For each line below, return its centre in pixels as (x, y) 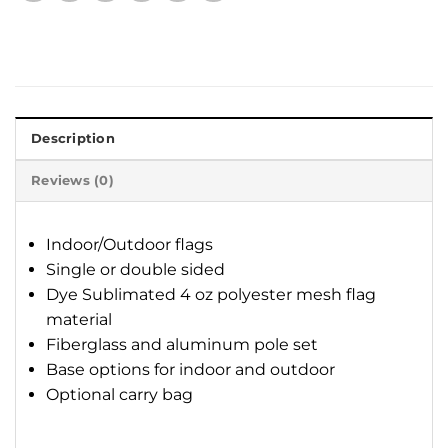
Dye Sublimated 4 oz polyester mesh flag (211, 294)
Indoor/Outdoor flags (129, 244)
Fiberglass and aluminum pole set (182, 344)
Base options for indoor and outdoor (190, 369)
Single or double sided (135, 269)
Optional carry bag (119, 394)
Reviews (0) (72, 180)
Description (73, 138)
